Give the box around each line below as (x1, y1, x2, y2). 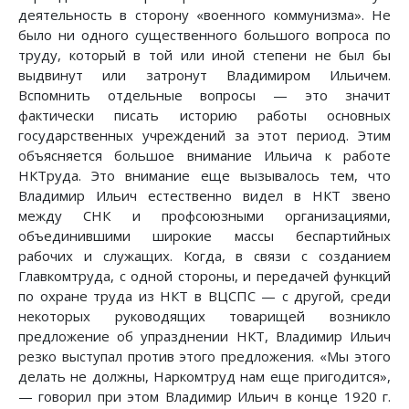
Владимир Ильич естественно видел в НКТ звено (18, 186, 391, 205)
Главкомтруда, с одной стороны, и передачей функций (18, 267, 391, 286)
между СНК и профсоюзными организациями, (18, 206, 391, 225)
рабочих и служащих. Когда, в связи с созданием (18, 246, 391, 266)
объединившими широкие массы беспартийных (18, 226, 391, 246)
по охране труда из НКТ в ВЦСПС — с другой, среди (18, 287, 391, 306)
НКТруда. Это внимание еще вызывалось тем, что (18, 166, 391, 185)
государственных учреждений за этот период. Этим (18, 126, 391, 145)
